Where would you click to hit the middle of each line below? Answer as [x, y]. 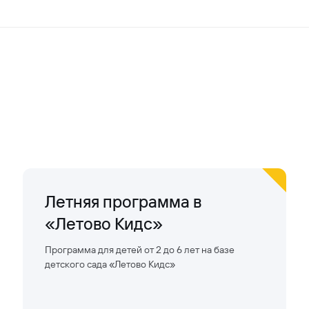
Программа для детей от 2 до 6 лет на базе [140, 250]
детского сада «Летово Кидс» [110, 265]
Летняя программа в [123, 202]
